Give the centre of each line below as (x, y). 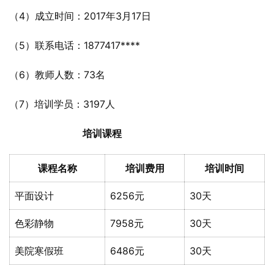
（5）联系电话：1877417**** (75, 45)
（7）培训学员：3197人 (62, 104)
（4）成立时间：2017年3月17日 (80, 16)
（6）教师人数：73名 (57, 75)
